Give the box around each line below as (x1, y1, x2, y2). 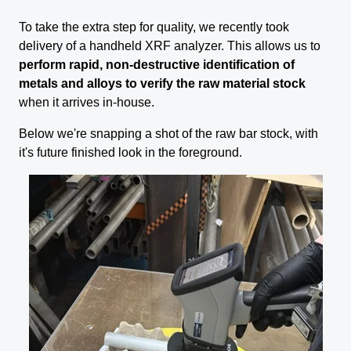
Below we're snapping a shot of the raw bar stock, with (19, 126, 318, 141)
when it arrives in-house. (19, 95, 154, 110)
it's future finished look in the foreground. (19, 145, 242, 160)
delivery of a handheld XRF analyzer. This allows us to (19, 38, 320, 53)
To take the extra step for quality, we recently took (19, 20, 289, 34)
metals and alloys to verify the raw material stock (19, 76, 306, 91)
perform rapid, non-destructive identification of (19, 57, 295, 72)
